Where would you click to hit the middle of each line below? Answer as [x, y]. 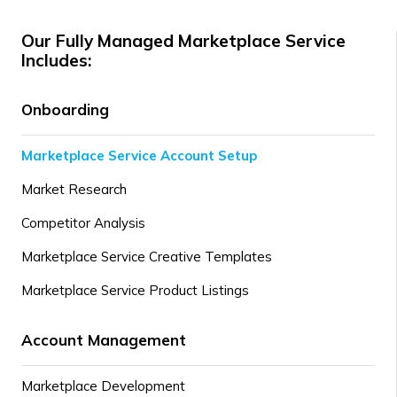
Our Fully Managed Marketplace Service [183, 41]
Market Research [74, 189]
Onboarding [65, 109]
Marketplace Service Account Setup [139, 156]
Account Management [104, 340]
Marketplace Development [103, 386]
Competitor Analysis [83, 223]
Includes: [56, 60]
